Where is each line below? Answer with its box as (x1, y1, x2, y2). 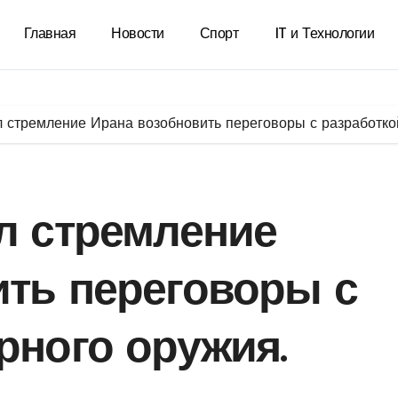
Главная (23, 28, 76, 42)
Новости (111, 28, 164, 42)
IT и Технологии (274, 28, 375, 42)
